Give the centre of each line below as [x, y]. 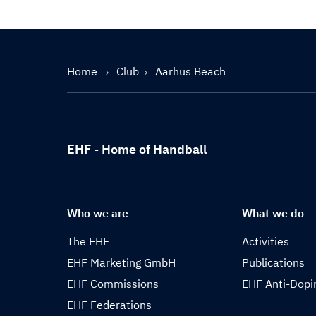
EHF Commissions [113, 284]
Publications [274, 262]
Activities [266, 241]
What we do [273, 213]
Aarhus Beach [190, 71]
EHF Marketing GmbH [121, 262]
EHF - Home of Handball [137, 149]
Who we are [98, 213]
